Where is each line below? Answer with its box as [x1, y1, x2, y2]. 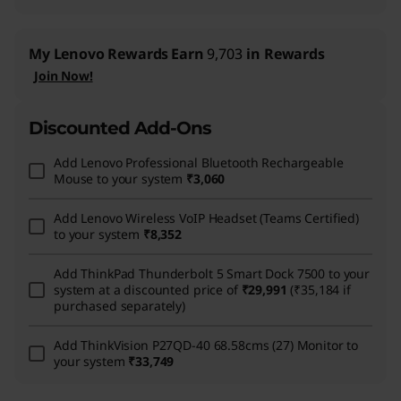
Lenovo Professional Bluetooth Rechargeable [81, 153, 344, 171]
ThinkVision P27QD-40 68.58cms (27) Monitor [81, 336, 344, 354]
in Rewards [243, 43, 325, 64]
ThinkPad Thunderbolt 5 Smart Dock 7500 [81, 264, 326, 282]
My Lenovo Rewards [29, 43, 169, 64]
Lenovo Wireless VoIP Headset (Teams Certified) [81, 209, 360, 226]
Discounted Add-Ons [29, 116, 211, 139]
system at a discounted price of [54, 280, 242, 298]
